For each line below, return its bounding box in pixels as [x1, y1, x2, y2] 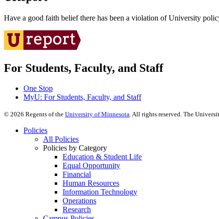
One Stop [23, 84, 53, 93]
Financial [63, 170, 91, 179]
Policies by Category [43, 144, 107, 153]
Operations [63, 197, 96, 205]
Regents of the [24, 110, 65, 118]
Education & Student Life [63, 153, 142, 161]
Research [63, 205, 91, 214]
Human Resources [63, 179, 119, 188]
